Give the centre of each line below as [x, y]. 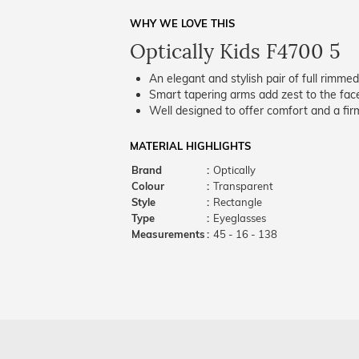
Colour [148, 186]
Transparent [243, 186]
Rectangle [236, 202]
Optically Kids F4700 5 [235, 52]
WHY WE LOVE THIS [182, 23]
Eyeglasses [238, 218]
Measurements [168, 234]
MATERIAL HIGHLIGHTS [190, 146]
